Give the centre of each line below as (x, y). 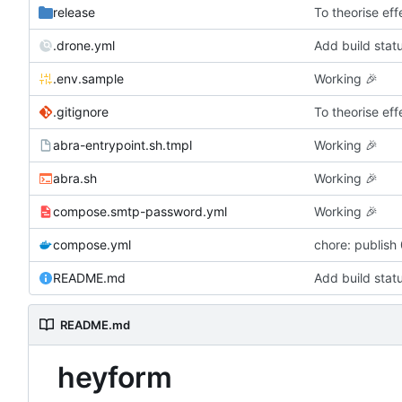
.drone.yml (84, 46)
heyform (115, 378)
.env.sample (88, 79)
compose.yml (92, 245)
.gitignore (81, 112)
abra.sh (75, 179)
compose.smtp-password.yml (140, 212)
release (74, 13)
